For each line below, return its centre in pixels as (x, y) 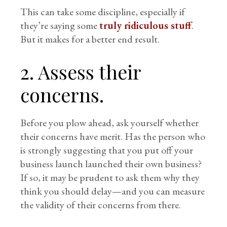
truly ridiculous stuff (146, 25)
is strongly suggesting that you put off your (107, 150)
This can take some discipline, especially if (103, 12)
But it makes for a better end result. (90, 39)
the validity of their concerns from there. (101, 205)
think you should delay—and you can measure (113, 191)
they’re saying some (60, 25)
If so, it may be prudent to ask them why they (110, 177)
